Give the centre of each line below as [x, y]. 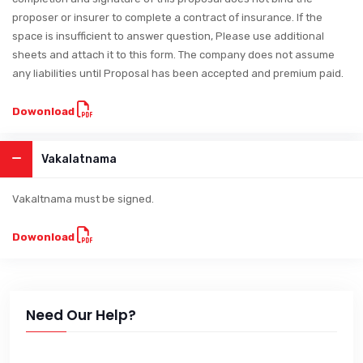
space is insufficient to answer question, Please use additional [168, 36]
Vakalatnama [79, 159]
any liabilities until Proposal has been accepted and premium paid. [178, 73]
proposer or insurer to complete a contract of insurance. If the [167, 17]
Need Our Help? [81, 315]
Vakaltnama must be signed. [83, 199]
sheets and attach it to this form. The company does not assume [173, 54]
